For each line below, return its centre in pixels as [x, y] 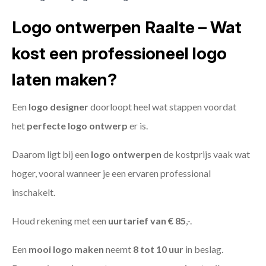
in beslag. [203, 249]
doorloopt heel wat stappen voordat [162, 107]
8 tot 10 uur [158, 249]
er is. [138, 126]
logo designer [58, 107]
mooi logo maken [66, 249]
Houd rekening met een [60, 221]
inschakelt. [34, 192]
